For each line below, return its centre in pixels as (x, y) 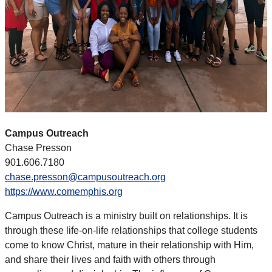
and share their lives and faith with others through (110, 260)
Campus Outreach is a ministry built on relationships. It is (126, 216)
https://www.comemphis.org (64, 192)
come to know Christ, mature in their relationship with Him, (129, 245)
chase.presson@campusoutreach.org (85, 177)
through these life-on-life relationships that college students (131, 231)
